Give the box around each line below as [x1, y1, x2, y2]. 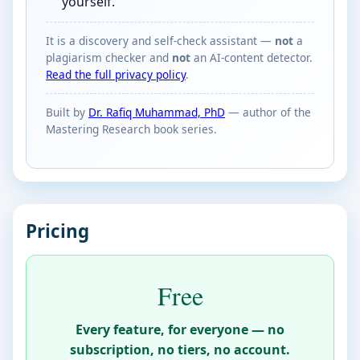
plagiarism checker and [46, 49, 172, 65]
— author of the [225, 104, 311, 121]
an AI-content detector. [190, 49, 313, 65]
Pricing [26, 218, 89, 243]
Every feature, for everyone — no [76, 321, 284, 339]
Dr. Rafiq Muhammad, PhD [88, 104, 225, 121]
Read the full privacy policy [46, 66, 186, 82]
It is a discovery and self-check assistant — [46, 32, 275, 48]
